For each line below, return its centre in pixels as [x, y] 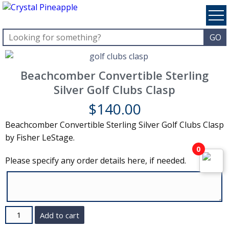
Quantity [21, 212]
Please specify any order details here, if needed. [96, 161]
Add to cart [60, 215]
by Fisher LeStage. [40, 138]
